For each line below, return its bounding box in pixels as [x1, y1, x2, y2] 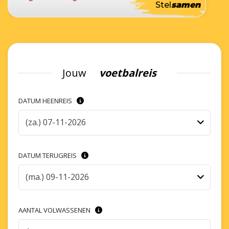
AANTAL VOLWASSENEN [18, 205, 92, 215]
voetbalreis [99, 65, 156, 80]
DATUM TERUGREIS [18, 150, 78, 160]
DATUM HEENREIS [18, 96, 74, 105]
